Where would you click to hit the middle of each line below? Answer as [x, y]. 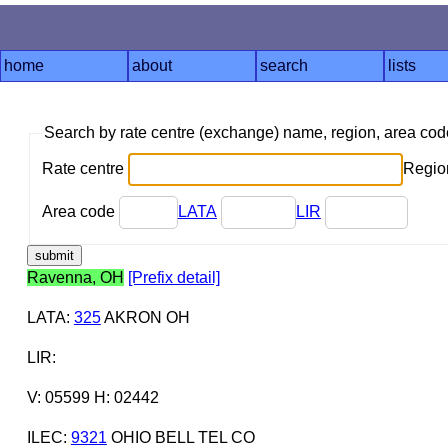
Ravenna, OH [75, 277]
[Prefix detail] [173, 277]
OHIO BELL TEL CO [180, 437]
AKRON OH [145, 317]
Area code [80, 211]
